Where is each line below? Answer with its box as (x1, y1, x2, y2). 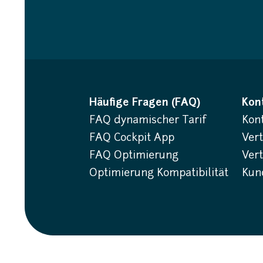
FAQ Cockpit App (89, 133, 174, 144)
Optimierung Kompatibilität (89, 168, 228, 179)
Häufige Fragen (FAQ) (89, 97, 200, 109)
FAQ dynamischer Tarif (89, 115, 207, 126)
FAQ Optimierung (89, 150, 178, 161)
